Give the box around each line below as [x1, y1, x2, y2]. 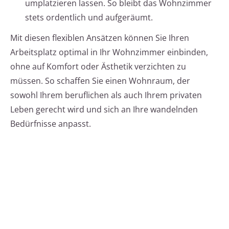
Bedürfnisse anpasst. [10, 118, 91, 130]
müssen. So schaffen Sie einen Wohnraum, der [10, 75, 190, 87]
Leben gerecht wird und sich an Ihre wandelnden [10, 104, 198, 116]
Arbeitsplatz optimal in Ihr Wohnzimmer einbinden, [10, 47, 208, 58]
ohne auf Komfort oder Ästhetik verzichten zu [10, 61, 186, 73]
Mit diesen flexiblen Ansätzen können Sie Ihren [10, 32, 189, 44]
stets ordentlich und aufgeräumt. [25, 12, 153, 24]
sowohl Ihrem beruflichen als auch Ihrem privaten [10, 89, 202, 101]
